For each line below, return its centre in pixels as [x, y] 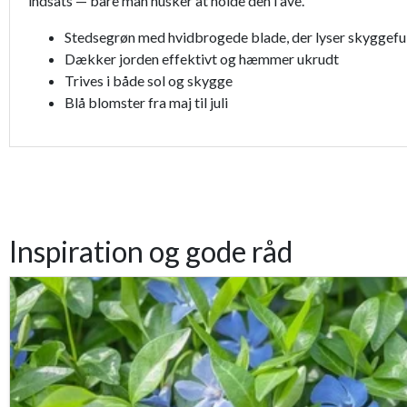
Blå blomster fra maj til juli [146, 103]
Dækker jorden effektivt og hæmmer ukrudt [202, 59]
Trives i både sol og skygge [149, 81]
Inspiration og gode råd [151, 252]
